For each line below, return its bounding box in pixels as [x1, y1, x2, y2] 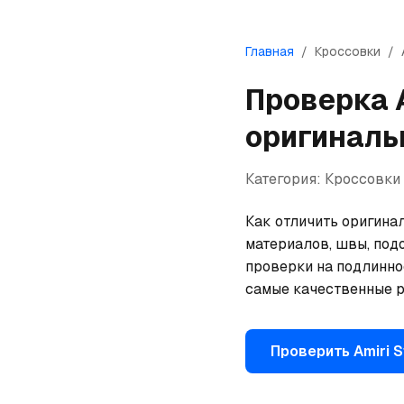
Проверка [245, 81, 395, 118]
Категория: [245, 170, 325, 188]
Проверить [271, 342, 353, 361]
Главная [245, 43, 294, 60]
